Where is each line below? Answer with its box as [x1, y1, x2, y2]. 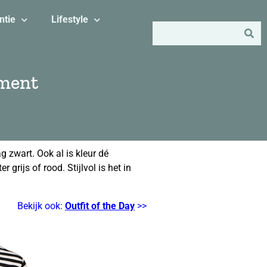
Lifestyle [51, 14, 88, 25]
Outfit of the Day [65, 200, 135, 212]
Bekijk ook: [17, 200, 65, 212]
